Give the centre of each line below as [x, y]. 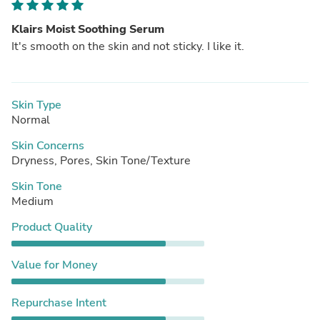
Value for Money [54, 265]
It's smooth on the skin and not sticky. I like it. [128, 46]
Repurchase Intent [59, 302]
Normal [31, 120]
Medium [32, 201]
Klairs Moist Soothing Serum [88, 29]
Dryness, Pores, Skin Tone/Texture [101, 160]
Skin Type [36, 105]
